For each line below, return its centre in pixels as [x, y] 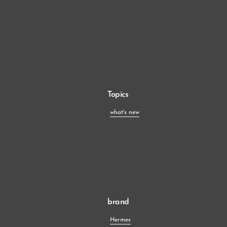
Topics [118, 94]
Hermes [120, 220]
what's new [125, 112]
